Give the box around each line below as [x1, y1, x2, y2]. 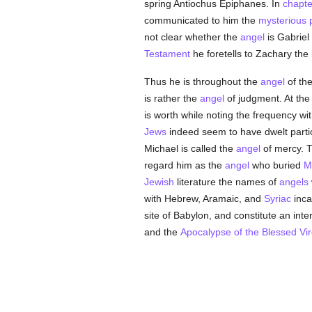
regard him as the [143, 159, 225, 171]
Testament [143, 48, 190, 59]
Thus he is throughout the [143, 76, 260, 87]
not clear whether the [143, 31, 240, 42]
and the [143, 226, 180, 237]
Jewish [143, 176, 174, 187]
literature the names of [173, 176, 279, 187]
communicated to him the [143, 15, 258, 26]
